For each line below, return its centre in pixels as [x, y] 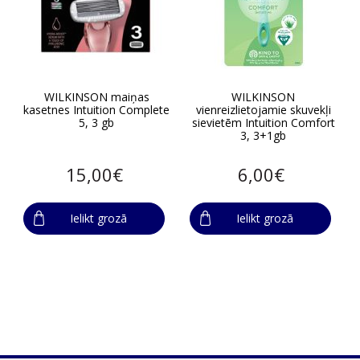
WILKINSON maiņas [96, 96]
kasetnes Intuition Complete [97, 109]
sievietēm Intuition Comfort [263, 122]
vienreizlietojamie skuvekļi [263, 109]
